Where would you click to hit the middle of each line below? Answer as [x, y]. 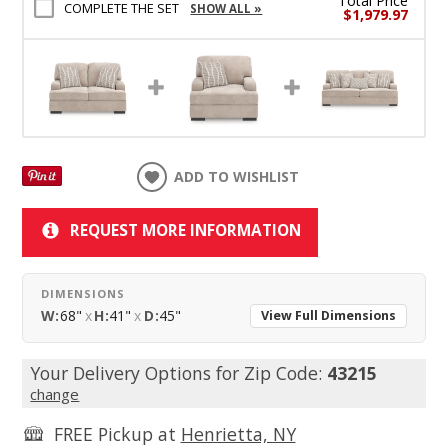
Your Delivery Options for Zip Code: [179, 373]
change [55, 394]
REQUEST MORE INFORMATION [185, 231]
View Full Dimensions [329, 316]
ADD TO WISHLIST [237, 177]
